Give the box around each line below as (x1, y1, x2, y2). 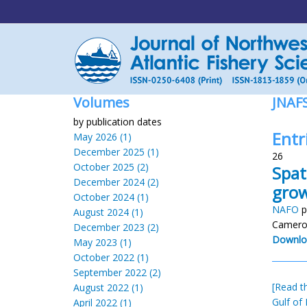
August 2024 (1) (73, 206, 143, 219)
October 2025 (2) (73, 160, 149, 173)
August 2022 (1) (73, 281, 143, 294)
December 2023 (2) (73, 221, 159, 234)
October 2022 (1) (73, 251, 149, 264)
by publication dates (73, 115, 162, 128)
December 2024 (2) (73, 175, 159, 188)
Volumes (73, 93, 130, 112)
